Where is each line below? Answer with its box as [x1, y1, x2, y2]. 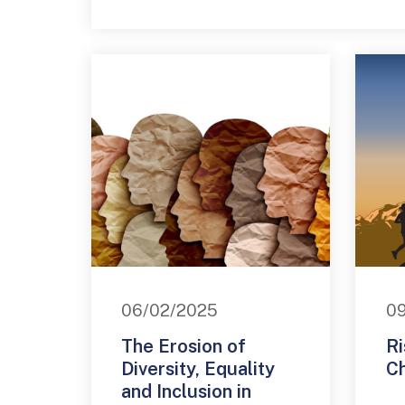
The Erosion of [121, 334, 247, 357]
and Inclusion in [121, 380, 252, 402]
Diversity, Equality [121, 357, 276, 380]
